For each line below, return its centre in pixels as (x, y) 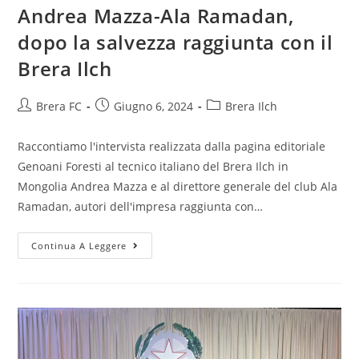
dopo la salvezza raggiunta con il (175, 42)
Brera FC (59, 107)
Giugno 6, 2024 (154, 107)
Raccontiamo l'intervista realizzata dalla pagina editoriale (172, 147)
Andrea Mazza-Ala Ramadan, (156, 16)
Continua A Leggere (79, 246)
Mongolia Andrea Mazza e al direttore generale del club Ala (178, 187)
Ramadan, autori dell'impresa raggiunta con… (141, 207)
